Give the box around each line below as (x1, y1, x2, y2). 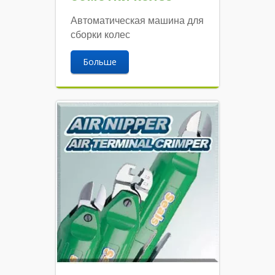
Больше (83, 56, 117, 68)
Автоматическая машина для (71, 15, 204, 26)
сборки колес (71, 29, 131, 41)
